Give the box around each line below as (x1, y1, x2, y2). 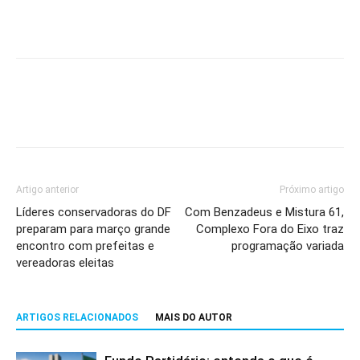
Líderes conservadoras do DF (16, 205, 171, 220)
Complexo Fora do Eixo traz (196, 222, 344, 237)
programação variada (231, 239, 344, 254)
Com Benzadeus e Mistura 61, (185, 205, 344, 220)
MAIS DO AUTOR (155, 312, 232, 324)
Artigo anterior (16, 184, 79, 196)
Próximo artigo (280, 184, 344, 196)
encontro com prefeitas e (16, 239, 154, 254)
